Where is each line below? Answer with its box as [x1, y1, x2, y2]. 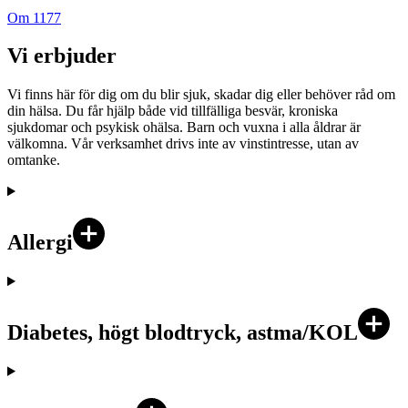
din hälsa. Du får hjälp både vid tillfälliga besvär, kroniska [7, 103, 338, 119]
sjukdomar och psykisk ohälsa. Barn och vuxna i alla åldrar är [7, 119, 361, 136]
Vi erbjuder [7, 44, 117, 68]
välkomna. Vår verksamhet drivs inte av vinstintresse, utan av [7, 136, 359, 152]
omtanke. [7, 152, 60, 168]
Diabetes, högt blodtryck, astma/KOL [7, 321, 358, 345]
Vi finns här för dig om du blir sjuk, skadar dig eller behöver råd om [7, 87, 395, 103]
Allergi [7, 230, 73, 255]
